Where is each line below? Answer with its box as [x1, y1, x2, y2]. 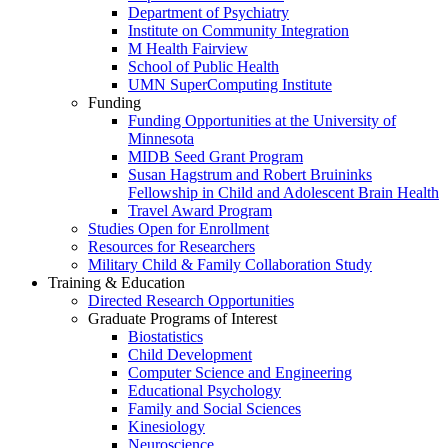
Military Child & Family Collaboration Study [88, 256, 372, 274]
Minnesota [128, 130, 194, 148]
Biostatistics [128, 328, 203, 346]
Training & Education [48, 274, 185, 292]
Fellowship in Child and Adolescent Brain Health [128, 184, 439, 202]
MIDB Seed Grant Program [128, 148, 303, 166]
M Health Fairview [128, 40, 248, 58]
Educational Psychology [128, 382, 281, 400]
